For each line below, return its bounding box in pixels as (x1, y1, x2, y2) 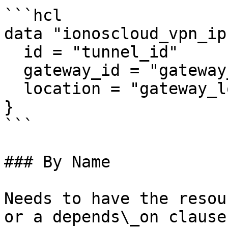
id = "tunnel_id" (4, 43, 23, 61)
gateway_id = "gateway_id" (4, 61, 23, 79)
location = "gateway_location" (4, 79, 23, 98)
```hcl (4, 6, 62, 24)
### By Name (4, 153, 110, 171)
